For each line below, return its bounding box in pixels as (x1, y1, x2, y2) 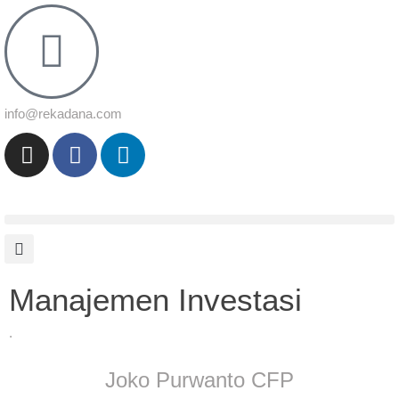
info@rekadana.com (4, 106, 122, 121)
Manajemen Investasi (9, 282, 302, 317)
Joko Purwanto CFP (105, 368, 294, 392)
